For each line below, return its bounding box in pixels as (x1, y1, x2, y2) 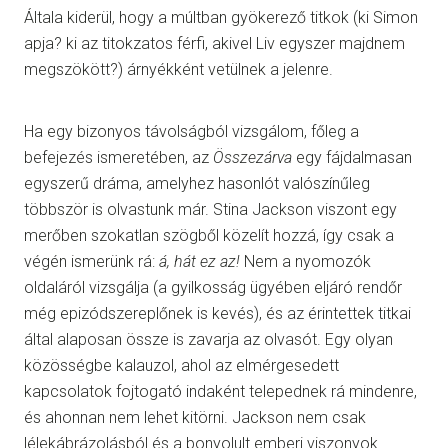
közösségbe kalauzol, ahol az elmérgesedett (24, 355, 339, 375)
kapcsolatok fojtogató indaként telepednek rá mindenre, (24, 381, 417, 401)
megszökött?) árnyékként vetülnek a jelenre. (24, 59, 333, 79)
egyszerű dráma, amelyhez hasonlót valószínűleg (24, 173, 370, 193)
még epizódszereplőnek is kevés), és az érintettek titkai (24, 303, 411, 323)
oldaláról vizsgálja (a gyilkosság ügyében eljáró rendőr (24, 277, 402, 297)
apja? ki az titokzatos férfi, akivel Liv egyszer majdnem (24, 33, 405, 53)
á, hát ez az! (159, 251, 240, 271)
